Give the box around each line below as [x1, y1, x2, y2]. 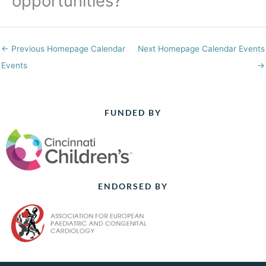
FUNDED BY [104, 107, 161, 118]
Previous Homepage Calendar [9, 44, 125, 54]
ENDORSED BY [98, 180, 168, 191]
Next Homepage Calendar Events [138, 44, 265, 54]
